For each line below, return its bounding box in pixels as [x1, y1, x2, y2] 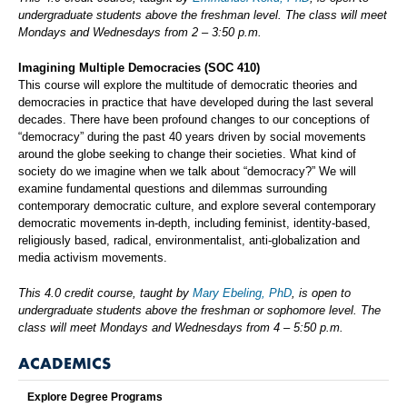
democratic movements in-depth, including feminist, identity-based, [18, 216, 371, 231]
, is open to [292, 286, 351, 301]
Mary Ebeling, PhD [193, 286, 292, 301]
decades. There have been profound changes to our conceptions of [18, 113, 370, 127]
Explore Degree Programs [27, 391, 163, 404]
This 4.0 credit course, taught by [18, 286, 193, 301]
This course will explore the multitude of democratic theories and [18, 78, 357, 93]
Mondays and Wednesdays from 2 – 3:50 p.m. [18, 25, 262, 40]
